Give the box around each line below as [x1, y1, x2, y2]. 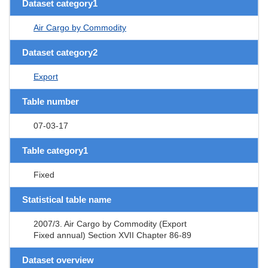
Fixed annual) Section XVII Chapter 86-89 [33, 230, 191, 240]
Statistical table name [22, 194, 111, 205]
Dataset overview [22, 254, 94, 265]
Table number [22, 96, 79, 106]
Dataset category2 [22, 47, 98, 57]
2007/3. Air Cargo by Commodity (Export [33, 218, 187, 229]
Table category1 [22, 145, 88, 156]
